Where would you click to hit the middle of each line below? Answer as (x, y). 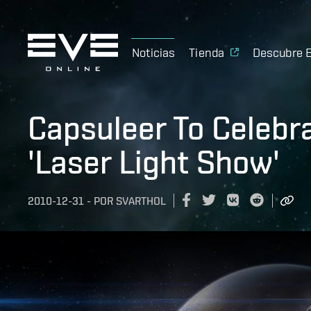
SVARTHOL (141, 201)
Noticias (154, 52)
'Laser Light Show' (154, 162)
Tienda (207, 52)
